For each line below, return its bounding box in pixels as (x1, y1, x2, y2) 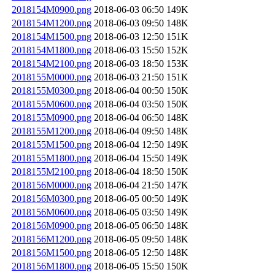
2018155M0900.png (12, 112, 91, 123)
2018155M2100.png (12, 166, 91, 177)
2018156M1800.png (12, 260, 91, 271)
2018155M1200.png (12, 125, 91, 136)
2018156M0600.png (12, 206, 91, 217)
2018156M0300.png (12, 193, 91, 204)
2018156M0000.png (12, 179, 91, 190)
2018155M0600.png (12, 98, 91, 109)
